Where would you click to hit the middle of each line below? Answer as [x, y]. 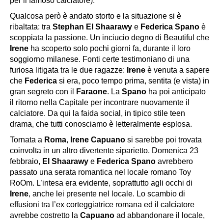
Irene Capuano [99, 139]
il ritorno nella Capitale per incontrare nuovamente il [100, 102]
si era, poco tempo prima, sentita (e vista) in [134, 81]
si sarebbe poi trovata [165, 139]
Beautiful [180, 37]
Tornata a [27, 139]
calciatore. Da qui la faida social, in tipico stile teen [97, 113]
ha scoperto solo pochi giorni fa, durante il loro [110, 48]
